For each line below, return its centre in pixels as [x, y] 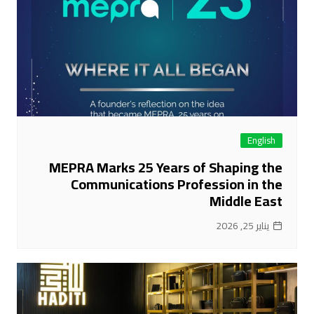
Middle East [246, 201]
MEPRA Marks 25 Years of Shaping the [166, 168]
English [262, 141]
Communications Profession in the [177, 184]
